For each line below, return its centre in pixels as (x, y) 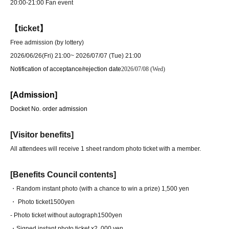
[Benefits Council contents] (63, 175)
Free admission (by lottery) (47, 43)
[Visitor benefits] (42, 135)
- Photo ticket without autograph (54, 215)
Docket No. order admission (49, 109)
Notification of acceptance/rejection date (66, 69)
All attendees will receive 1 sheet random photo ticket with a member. (106, 149)
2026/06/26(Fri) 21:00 (40, 56)
